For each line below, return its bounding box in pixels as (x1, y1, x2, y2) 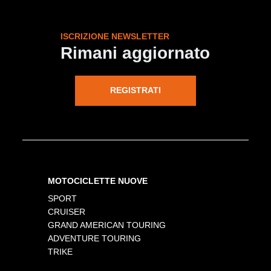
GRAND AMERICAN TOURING (48, 220, 166, 230)
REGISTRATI (109, 85, 161, 96)
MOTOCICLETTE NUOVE (48, 175, 148, 186)
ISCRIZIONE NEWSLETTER (60, 31, 170, 41)
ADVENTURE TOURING (48, 233, 142, 243)
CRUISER (48, 206, 86, 217)
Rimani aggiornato (60, 43, 211, 62)
